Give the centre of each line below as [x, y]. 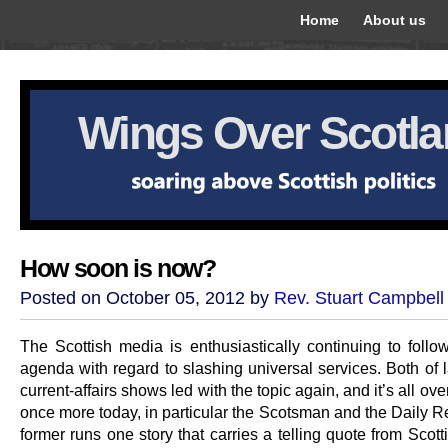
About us [394, 20]
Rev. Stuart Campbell [359, 298]
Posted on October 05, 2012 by [147, 298]
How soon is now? [118, 268]
